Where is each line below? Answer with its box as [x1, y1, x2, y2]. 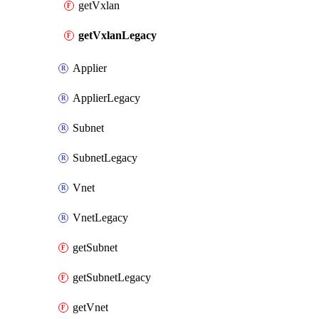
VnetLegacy [73, 211, 128, 224]
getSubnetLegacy [73, 271, 151, 283]
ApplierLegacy [73, 92, 140, 104]
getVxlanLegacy [78, 29, 157, 41]
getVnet [73, 301, 108, 313]
